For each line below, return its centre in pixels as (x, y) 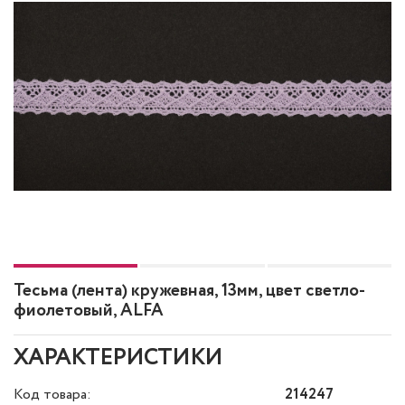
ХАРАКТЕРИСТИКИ (118, 358)
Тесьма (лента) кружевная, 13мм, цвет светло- (189, 291)
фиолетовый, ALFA (89, 311)
